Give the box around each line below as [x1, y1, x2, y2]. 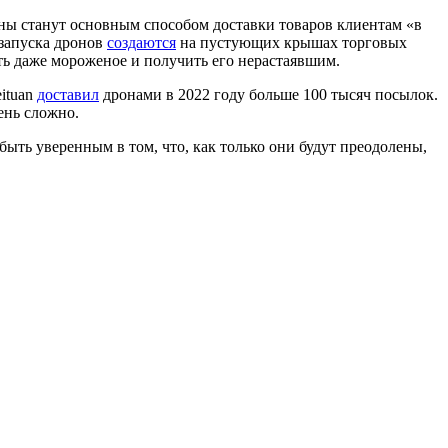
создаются [107, 33, 176, 51]
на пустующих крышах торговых [176, 33, 407, 51]
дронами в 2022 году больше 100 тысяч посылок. [99, 85, 438, 103]
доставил [37, 85, 99, 103]
